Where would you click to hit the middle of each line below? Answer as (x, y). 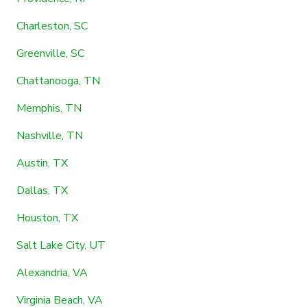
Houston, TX (47, 218)
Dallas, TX (42, 190)
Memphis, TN (49, 108)
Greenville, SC (50, 53)
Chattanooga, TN (58, 81)
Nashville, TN (50, 135)
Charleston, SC (52, 26)
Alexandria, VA (52, 272)
